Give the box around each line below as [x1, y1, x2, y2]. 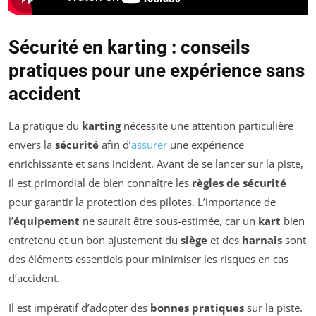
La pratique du [8, 119, 82, 133]
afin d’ [99, 138, 131, 152]
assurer [131, 138, 167, 152]
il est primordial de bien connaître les [8, 176, 192, 190]
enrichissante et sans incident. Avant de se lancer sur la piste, [8, 157, 303, 171]
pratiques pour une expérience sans [8, 60, 305, 82]
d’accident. [8, 271, 60, 286]
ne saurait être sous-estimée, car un [80, 214, 258, 229]
